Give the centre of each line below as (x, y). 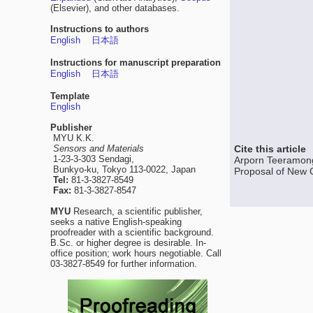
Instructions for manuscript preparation (136, 63)
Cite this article (270, 149)
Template (70, 96)
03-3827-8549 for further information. (124, 264)
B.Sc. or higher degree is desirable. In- (128, 243)
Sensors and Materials (99, 148)
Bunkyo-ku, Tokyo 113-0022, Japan (123, 169)
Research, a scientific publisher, (137, 211)
